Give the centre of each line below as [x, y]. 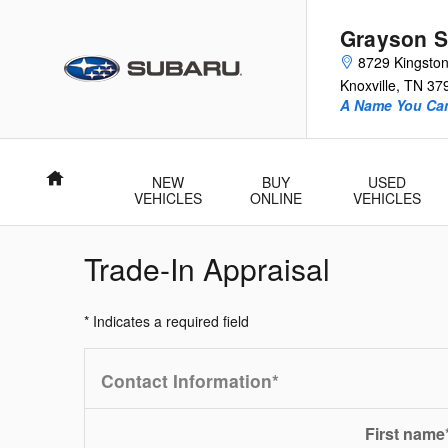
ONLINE [276, 198]
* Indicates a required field [166, 321]
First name [405, 433]
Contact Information [186, 380]
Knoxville [368, 85]
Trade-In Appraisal [207, 268]
